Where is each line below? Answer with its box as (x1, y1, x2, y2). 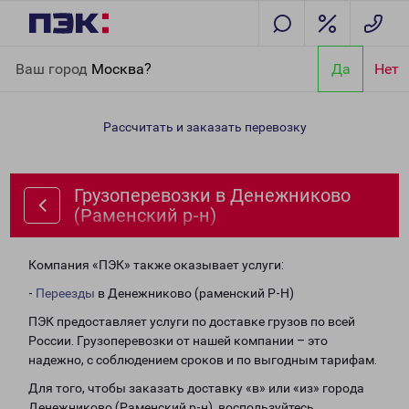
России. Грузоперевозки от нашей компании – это (28, 333, 328, 348)
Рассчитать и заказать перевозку (102, 120, 307, 134)
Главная (15, 49, 64, 64)
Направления (69, 49, 151, 64)
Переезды (36, 286, 95, 300)
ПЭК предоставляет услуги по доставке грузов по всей (28, 314, 355, 329)
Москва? (91, 59, 152, 78)
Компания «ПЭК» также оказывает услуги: (28, 257, 284, 272)
